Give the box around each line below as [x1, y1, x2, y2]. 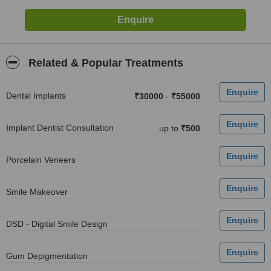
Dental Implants [6, 91, 66, 100]
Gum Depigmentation [6, 251, 88, 261]
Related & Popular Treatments [25, 57, 183, 69]
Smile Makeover [6, 187, 68, 197]
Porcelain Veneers [6, 155, 76, 165]
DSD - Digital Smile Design [6, 219, 108, 229]
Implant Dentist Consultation [6, 123, 114, 132]
